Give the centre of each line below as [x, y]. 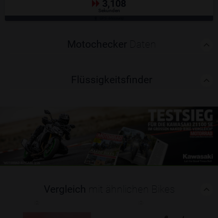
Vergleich [66, 189]
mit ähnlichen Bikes [131, 189]
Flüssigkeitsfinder [111, 80]
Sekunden [109, 10]
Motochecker [98, 44]
